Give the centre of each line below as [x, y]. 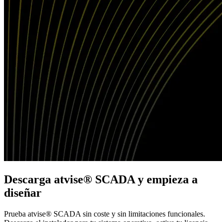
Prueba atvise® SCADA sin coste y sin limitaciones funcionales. [105, 214]
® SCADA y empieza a [140, 179]
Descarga [29, 179]
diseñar [23, 193]
